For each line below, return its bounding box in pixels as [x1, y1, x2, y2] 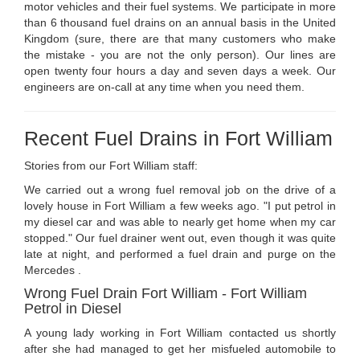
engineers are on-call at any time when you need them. [24, 80, 305, 94]
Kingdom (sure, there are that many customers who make [24, 32, 336, 46]
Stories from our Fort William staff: [24, 159, 198, 173]
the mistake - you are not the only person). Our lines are [24, 48, 336, 62]
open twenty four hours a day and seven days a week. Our [24, 64, 336, 78]
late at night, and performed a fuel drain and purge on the [24, 247, 336, 261]
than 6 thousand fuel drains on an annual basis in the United [24, 16, 336, 30]
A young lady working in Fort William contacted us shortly [24, 326, 336, 340]
